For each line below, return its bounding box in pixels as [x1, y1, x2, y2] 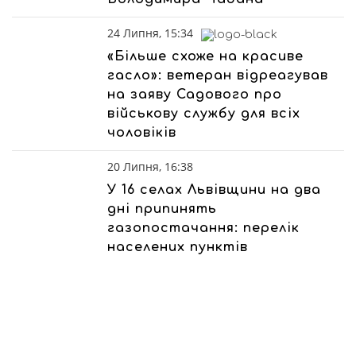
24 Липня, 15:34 [107, 25, 193, 41]
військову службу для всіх [107, 106, 300, 121]
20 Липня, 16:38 [107, 159, 193, 174]
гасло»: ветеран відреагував [107, 68, 328, 83]
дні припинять [107, 202, 217, 216]
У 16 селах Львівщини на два [107, 183, 321, 197]
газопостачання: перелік [107, 221, 300, 235]
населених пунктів [107, 240, 248, 254]
